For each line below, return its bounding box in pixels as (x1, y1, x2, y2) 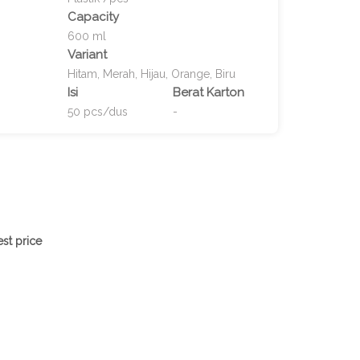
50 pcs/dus (67, 105, 128, 118)
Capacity (67, 10, 119, 24)
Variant (67, 47, 107, 62)
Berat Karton (172, 85, 244, 100)
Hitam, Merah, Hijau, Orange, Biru (67, 67, 235, 80)
